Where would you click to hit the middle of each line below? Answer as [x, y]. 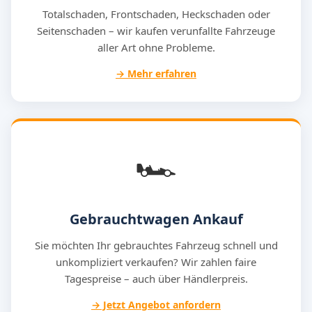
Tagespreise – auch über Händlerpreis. [156, 279]
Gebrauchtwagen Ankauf [156, 219]
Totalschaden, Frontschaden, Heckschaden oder [156, 14]
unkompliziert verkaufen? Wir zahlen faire [156, 262]
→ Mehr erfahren [156, 73]
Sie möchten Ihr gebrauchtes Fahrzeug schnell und [156, 245]
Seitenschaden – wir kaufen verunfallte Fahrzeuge [156, 31]
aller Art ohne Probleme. [156, 47]
